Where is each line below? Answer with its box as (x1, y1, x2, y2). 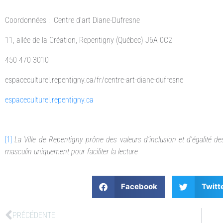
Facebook (121, 182, 158, 192)
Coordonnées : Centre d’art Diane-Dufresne (5, 15, 140, 25)
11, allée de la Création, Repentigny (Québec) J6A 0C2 (5, 35, 172, 45)
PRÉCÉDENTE (12, 210, 55, 220)
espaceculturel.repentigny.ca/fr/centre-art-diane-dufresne (5, 75, 183, 85)
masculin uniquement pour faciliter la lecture (5, 146, 138, 156)
